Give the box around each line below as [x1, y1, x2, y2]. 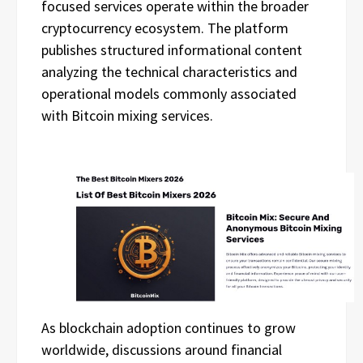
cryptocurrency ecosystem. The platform [41, 19, 288, 37]
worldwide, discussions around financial [41, 340, 282, 360]
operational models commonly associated [41, 84, 297, 103]
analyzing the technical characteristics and [41, 62, 297, 81]
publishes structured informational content [41, 41, 302, 59]
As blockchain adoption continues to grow [41, 318, 296, 338]
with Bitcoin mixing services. [41, 106, 213, 125]
